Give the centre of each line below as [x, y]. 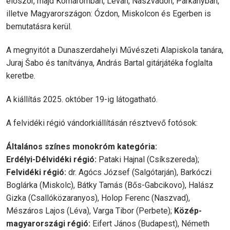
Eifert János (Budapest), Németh [150, 224]
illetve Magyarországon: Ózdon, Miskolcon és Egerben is [109, 14]
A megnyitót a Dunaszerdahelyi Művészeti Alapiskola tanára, [115, 50]
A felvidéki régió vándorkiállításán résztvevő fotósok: [102, 123]
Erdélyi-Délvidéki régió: [51, 159]
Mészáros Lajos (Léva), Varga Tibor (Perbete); [90, 211]
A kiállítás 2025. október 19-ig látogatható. [82, 99]
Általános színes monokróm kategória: [82, 147]
